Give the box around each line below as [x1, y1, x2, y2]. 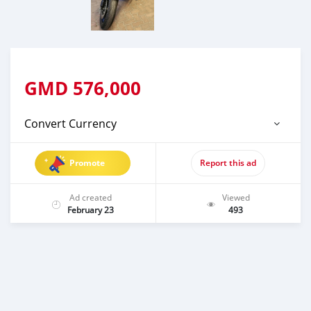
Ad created [69, 191, 112, 203]
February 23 [67, 203, 114, 215]
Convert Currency [24, 115, 117, 131]
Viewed [221, 191, 250, 203]
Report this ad [200, 156, 257, 169]
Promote [69, 156, 106, 169]
